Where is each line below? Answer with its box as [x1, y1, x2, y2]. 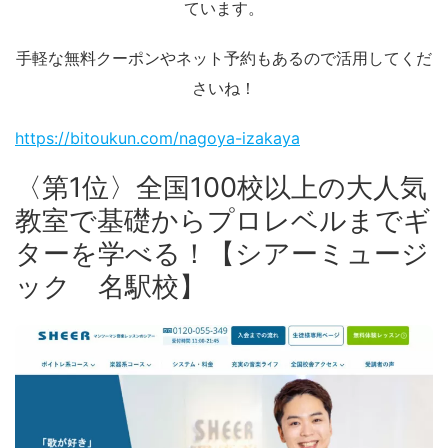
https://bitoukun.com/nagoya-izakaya [15, 127, 300, 148]
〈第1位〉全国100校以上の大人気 [15, 170, 427, 204]
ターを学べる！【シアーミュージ [15, 236, 429, 270]
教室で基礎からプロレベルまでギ [15, 203, 431, 237]
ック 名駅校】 [15, 269, 206, 303]
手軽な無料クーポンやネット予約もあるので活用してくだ [16, 47, 432, 68]
